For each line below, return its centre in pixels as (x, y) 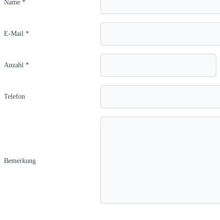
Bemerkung (20, 161)
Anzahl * (16, 65)
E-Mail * (16, 33)
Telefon (14, 96)
